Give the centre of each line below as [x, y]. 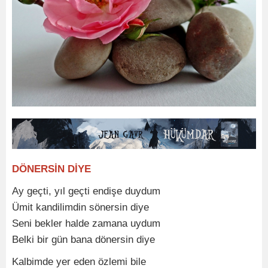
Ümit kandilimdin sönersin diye [80, 207]
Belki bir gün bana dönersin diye [83, 239]
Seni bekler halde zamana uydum [86, 223]
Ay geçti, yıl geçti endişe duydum [88, 191]
